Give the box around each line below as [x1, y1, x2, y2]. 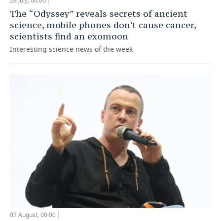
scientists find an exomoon [10, 30, 128, 42]
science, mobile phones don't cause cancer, [10, 19, 196, 31]
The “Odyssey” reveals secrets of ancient [10, 7, 187, 19]
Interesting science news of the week [10, 44, 133, 54]
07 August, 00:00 [10, 210, 56, 219]
